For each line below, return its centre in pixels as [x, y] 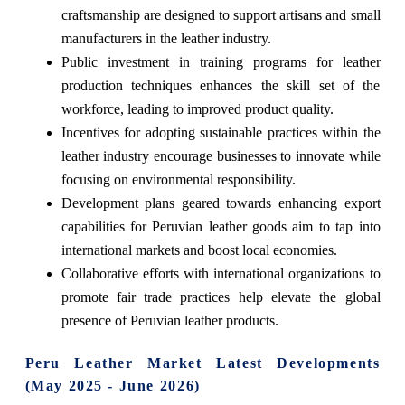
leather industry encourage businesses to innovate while [221, 156]
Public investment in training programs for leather [221, 62]
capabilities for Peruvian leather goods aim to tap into [221, 227]
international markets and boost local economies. [199, 250]
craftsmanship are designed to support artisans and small [221, 15]
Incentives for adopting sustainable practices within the [221, 133]
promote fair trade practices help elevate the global [221, 297]
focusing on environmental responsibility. [178, 180]
